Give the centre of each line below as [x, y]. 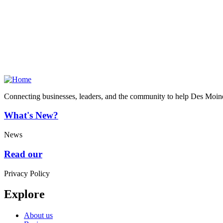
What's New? [31, 115]
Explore [24, 194]
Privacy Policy [27, 173]
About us [38, 216]
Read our [23, 154]
